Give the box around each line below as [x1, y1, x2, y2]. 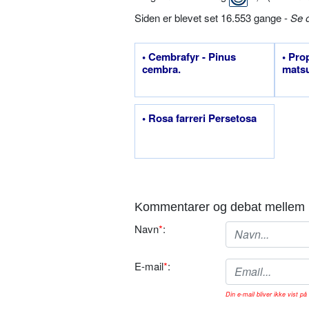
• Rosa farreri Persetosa [142, 110, 257, 126]
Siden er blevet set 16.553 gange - [134, 10, 290, 25]
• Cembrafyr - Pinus [142, 48, 236, 64]
